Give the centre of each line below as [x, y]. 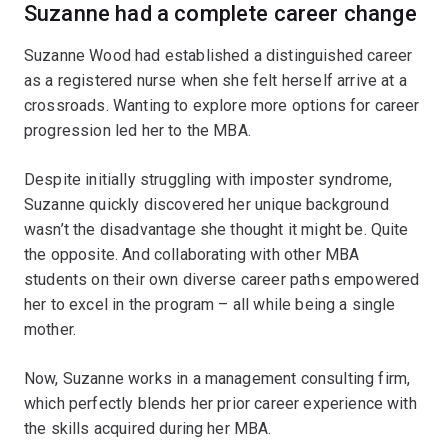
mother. [50, 329]
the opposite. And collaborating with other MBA [192, 254]
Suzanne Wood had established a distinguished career [218, 55]
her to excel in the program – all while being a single [210, 304]
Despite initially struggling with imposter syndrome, [208, 179]
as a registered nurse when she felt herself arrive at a [215, 80]
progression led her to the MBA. [137, 130]
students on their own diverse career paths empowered [222, 279]
